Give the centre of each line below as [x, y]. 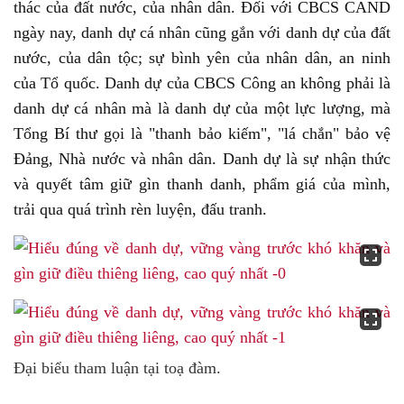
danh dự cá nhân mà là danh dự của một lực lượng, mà [202, 108]
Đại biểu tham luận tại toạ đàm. [117, 368]
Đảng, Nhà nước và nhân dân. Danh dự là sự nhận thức [202, 159]
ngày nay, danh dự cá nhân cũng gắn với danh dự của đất [202, 32]
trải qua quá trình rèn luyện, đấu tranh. [140, 209]
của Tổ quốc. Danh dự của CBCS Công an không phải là [202, 83]
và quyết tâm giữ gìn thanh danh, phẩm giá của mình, [202, 184]
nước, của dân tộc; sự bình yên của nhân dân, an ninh [202, 58]
